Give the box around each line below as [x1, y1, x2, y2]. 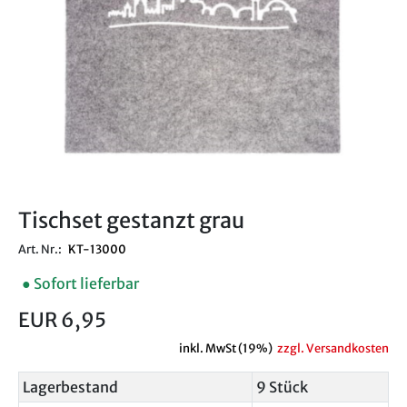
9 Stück [256, 377, 308, 396]
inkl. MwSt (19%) [179, 340, 273, 355]
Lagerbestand [23, 377, 118, 396]
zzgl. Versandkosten [277, 340, 389, 355]
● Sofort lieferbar [22, 273, 139, 293]
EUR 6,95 [18, 307, 106, 333]
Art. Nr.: [18, 241, 64, 256]
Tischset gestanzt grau [18, 206, 244, 233]
